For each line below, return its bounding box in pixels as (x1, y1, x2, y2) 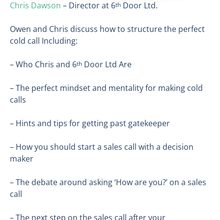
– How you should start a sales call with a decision (10, 141, 193, 152)
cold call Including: (10, 35, 78, 46)
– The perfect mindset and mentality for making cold (10, 82, 203, 93)
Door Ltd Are (82, 58, 132, 70)
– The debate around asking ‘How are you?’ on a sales (10, 176, 206, 188)
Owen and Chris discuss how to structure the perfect (10, 23, 205, 34)
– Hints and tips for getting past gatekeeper (10, 117, 170, 129)
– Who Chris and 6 (10, 58, 77, 70)
